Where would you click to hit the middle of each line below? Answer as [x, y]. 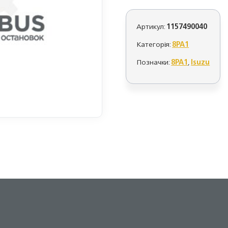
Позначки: [154, 62]
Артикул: [152, 26]
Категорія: [154, 44]
